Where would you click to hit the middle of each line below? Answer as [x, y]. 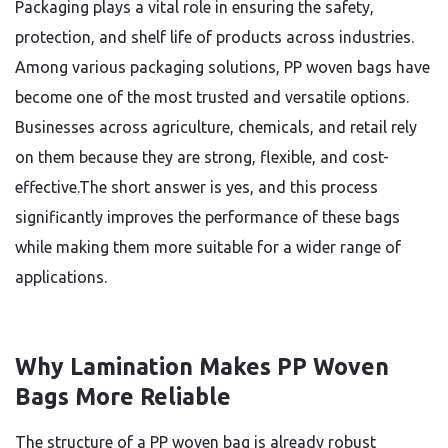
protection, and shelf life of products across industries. [214, 37]
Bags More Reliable [123, 396]
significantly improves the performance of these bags [207, 217]
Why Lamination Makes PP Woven [202, 366]
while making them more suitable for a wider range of [208, 247]
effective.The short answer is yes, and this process [196, 187]
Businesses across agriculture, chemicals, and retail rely [216, 127]
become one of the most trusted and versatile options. [212, 97]
